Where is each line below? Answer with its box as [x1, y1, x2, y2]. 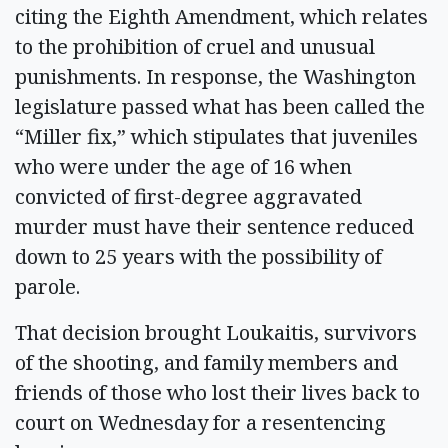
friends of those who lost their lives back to [15, 379, 420, 406]
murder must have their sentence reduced [15, 213, 414, 240]
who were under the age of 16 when [15, 153, 352, 180]
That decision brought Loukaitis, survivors [15, 319, 417, 346]
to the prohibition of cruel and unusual [15, 33, 375, 60]
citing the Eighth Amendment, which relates [15, 3, 428, 30]
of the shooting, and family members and [15, 349, 398, 376]
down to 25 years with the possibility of [15, 243, 382, 270]
